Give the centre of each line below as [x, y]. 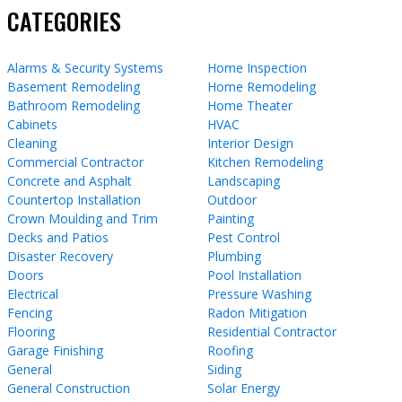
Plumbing [234, 256]
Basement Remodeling [74, 86]
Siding [224, 369]
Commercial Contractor [75, 162]
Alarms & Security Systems [85, 67]
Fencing [30, 312]
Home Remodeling [262, 86]
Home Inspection [257, 67]
